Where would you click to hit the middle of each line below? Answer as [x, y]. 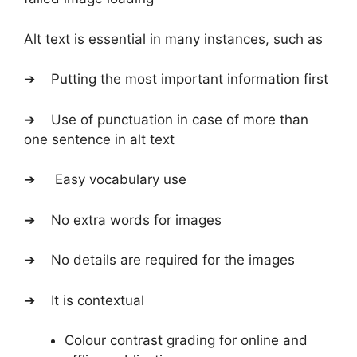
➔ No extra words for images [123, 220]
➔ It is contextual [84, 300]
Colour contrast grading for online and [186, 341]
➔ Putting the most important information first [176, 79]
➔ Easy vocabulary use [105, 180]
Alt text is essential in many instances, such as [173, 39]
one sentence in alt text [99, 139]
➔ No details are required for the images [159, 260]
